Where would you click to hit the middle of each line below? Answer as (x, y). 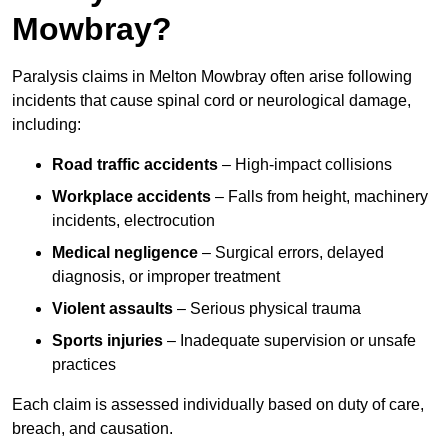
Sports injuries (107, 341)
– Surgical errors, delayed (291, 253)
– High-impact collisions (305, 165)
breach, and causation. (92, 429)
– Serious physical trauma (267, 309)
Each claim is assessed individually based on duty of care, (218, 405)
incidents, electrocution (133, 221)
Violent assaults (112, 309)
